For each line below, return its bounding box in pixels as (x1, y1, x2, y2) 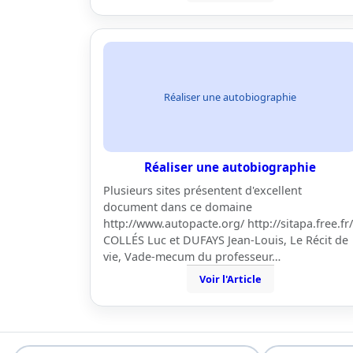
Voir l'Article (199, 272, 262, 286)
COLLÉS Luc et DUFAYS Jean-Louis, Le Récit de (103, 232, 348, 247)
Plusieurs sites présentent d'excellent (103, 183, 302, 198)
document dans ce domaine (103, 199, 252, 214)
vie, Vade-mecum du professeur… (103, 249, 281, 264)
